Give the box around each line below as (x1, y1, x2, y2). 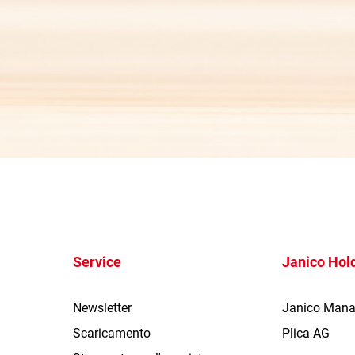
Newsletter (72, 300, 132, 316)
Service (72, 254, 121, 271)
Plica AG (282, 326, 330, 342)
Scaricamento (72, 326, 151, 342)
